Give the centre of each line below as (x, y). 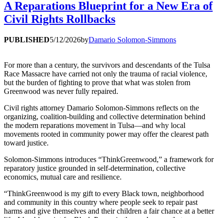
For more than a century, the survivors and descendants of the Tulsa (107, 65)
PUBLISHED (27, 39)
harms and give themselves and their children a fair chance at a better (109, 211)
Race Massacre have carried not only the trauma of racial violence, (106, 73)
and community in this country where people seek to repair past (101, 202)
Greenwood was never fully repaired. (61, 91)
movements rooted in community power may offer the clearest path (106, 134)
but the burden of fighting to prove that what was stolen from (97, 82)
